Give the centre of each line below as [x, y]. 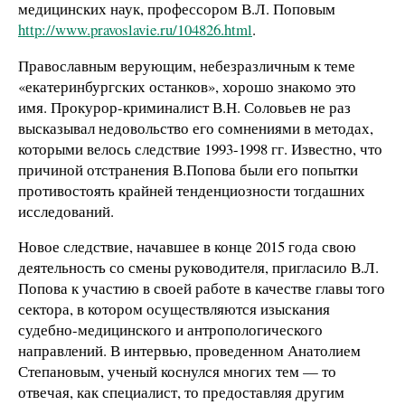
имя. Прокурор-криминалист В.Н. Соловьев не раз [184, 107]
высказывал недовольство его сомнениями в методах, [196, 127]
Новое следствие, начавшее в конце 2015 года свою [187, 247]
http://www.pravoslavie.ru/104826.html [135, 29]
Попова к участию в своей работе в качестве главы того [202, 288]
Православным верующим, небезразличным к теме [187, 65]
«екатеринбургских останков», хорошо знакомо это [187, 86]
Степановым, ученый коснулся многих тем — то [177, 372]
